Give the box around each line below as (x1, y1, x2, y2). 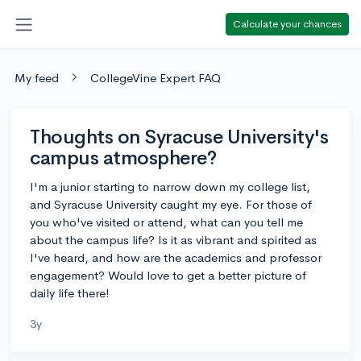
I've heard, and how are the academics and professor (30, 249, 322, 265)
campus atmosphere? (30, 145, 217, 170)
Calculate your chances (233, 16, 342, 31)
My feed (15, 69, 59, 85)
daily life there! (30, 284, 110, 301)
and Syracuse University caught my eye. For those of (30, 196, 312, 212)
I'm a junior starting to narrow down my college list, (30, 178, 310, 194)
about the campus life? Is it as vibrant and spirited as (30, 231, 317, 247)
